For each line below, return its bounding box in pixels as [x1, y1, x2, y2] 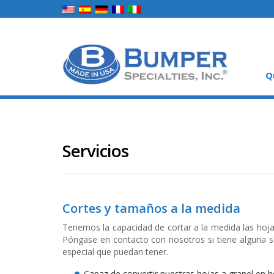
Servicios [62, 139, 128, 162]
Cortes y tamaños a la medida [62, 199, 240, 217]
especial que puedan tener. [62, 245, 168, 257]
